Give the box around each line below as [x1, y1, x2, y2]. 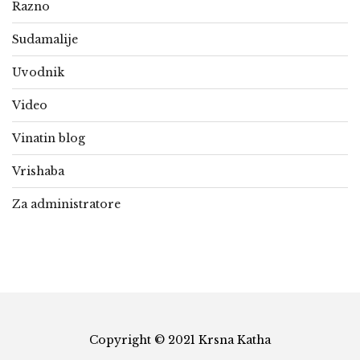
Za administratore [12, 197, 121, 212]
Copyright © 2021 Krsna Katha [89, 333, 271, 348]
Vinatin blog [12, 131, 85, 146]
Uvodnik [12, 65, 64, 80]
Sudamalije [12, 32, 78, 47]
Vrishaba [12, 164, 64, 179]
